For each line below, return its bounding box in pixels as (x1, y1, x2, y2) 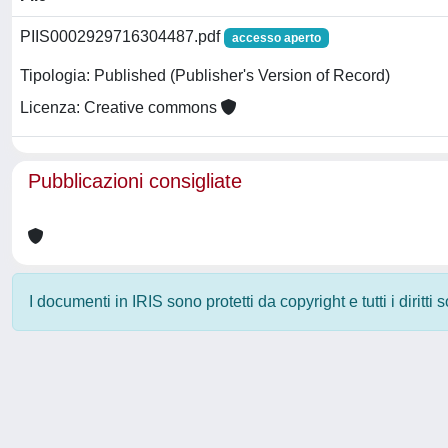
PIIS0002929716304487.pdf (20, 28, 224, 45)
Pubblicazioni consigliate (28, 170, 242, 192)
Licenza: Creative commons (20, 99, 221, 117)
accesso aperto (231, 31, 321, 45)
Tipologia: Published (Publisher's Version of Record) (20, 67, 390, 85)
